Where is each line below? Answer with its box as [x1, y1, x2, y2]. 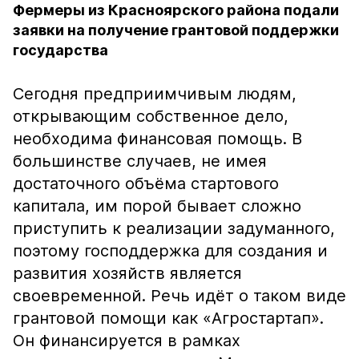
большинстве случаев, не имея [13, 151, 267, 171]
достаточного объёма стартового [13, 174, 279, 193]
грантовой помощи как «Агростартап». [13, 309, 324, 328]
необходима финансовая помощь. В [13, 129, 302, 148]
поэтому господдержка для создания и [13, 241, 328, 260]
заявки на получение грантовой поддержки [13, 22, 339, 38]
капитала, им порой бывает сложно [13, 196, 301, 216]
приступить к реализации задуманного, [13, 219, 335, 238]
